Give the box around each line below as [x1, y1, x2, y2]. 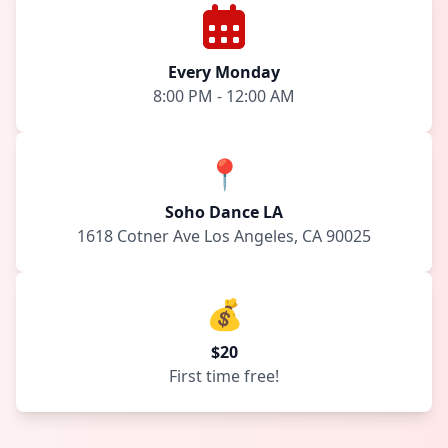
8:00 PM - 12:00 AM [153, 85, 295, 107]
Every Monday [168, 61, 280, 83]
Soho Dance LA [165, 201, 283, 223]
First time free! [169, 365, 279, 387]
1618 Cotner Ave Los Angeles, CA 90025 [77, 225, 371, 247]
